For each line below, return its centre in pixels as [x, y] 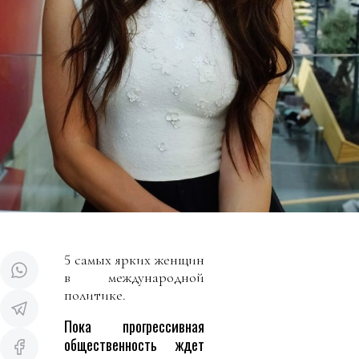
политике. [95, 295]
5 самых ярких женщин [134, 260]
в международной [134, 278]
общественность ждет [134, 345]
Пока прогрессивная [134, 326]
